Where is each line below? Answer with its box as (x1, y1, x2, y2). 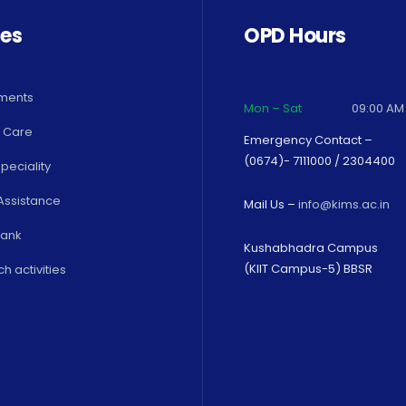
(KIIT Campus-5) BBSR (244, 260, 372, 278)
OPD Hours (244, 22, 346, 51)
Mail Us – (244, 196, 298, 214)
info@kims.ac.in (298, 196, 390, 214)
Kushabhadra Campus (244, 239, 378, 257)
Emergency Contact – (244, 131, 372, 150)
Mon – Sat (244, 100, 302, 118)
